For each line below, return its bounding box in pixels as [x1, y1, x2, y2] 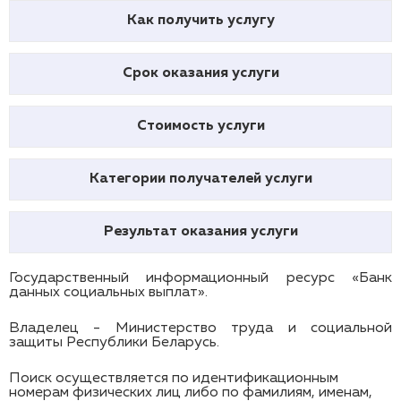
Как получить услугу [126, 13, 275, 28]
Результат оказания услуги [103, 225, 298, 239]
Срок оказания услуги [122, 66, 279, 81]
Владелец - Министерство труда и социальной [9, 321, 392, 336]
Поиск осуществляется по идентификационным [9, 371, 338, 386]
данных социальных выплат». [9, 286, 208, 300]
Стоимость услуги [136, 119, 265, 133]
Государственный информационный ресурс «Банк [9, 271, 392, 286]
